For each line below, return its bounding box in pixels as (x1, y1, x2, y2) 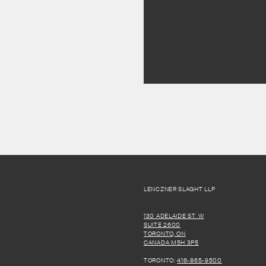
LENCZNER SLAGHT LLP (144, 185, 216, 193)
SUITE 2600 (144, 221, 180, 229)
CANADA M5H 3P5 (144, 239, 199, 246)
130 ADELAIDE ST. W (144, 212, 204, 220)
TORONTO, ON (144, 230, 186, 237)
